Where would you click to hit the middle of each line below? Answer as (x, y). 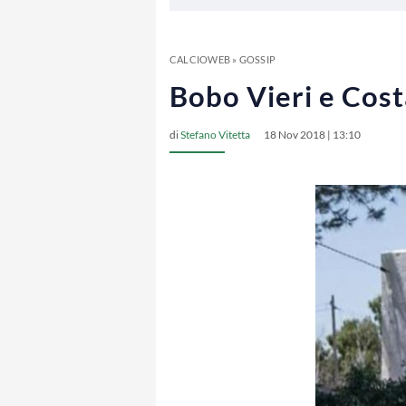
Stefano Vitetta (215, 135)
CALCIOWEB (200, 59)
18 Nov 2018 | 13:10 (312, 135)
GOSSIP (257, 59)
